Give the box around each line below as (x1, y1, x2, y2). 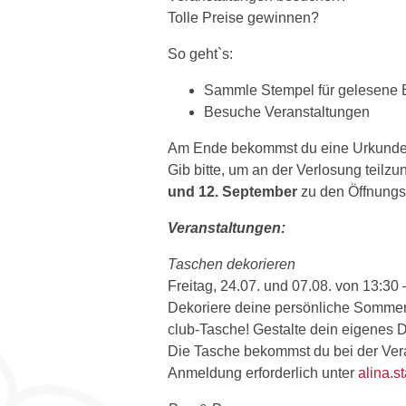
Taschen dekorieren (168, 256, 295, 272)
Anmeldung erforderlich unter (168, 364, 358, 381)
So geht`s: (168, 45, 233, 62)
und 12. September (168, 183, 297, 199)
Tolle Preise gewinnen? (168, 9, 319, 25)
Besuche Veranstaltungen (204, 103, 370, 120)
